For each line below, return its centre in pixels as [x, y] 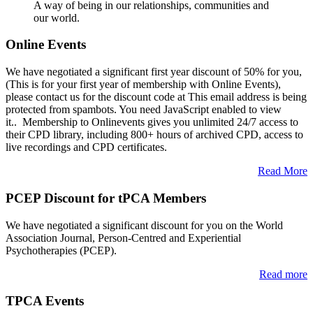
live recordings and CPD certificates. [86, 147]
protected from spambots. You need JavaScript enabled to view [144, 110]
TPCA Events [45, 301]
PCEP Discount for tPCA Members [106, 198]
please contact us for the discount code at [97, 97]
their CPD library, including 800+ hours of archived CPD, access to [154, 135]
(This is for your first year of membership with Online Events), [143, 85]
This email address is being [247, 97]
